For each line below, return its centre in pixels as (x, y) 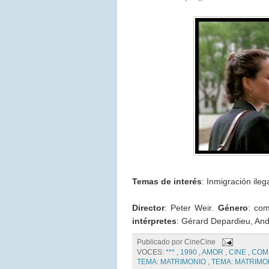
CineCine (201, 242)
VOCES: (151, 252)
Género (233, 207)
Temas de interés (167, 181)
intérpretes (154, 221)
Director (148, 207)
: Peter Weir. (191, 207)
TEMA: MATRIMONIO (172, 262)
